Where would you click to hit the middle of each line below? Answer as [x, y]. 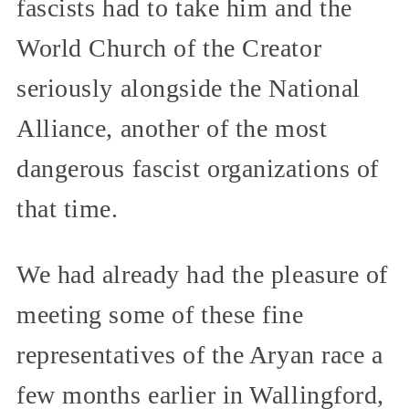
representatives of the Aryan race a [200, 355]
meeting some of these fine [160, 315]
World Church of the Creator [169, 48]
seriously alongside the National [189, 89]
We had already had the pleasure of [203, 275]
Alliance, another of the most [172, 129]
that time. [68, 209]
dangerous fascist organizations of [198, 169]
